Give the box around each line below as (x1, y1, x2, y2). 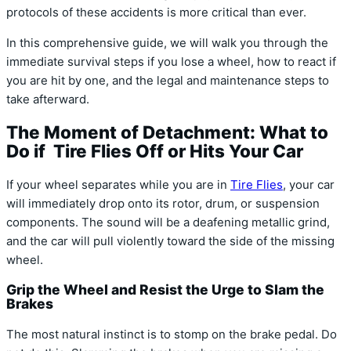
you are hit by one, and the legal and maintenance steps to (6, 73, 329, 88)
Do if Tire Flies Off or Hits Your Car (6, 140, 303, 162)
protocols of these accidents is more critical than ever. (6, 5, 306, 20)
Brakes (6, 295, 53, 313)
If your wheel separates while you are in (6, 177, 230, 192)
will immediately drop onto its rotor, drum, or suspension (6, 196, 320, 211)
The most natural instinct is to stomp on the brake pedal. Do (6, 327, 337, 342)
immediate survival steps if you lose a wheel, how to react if (6, 54, 336, 69)
